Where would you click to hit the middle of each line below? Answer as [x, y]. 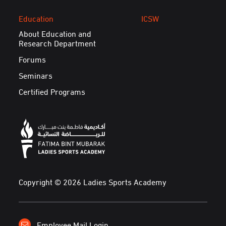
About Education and [55, 34]
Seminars [36, 75]
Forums [33, 59]
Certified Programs [52, 91]
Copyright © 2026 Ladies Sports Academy [93, 182]
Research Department [58, 43]
